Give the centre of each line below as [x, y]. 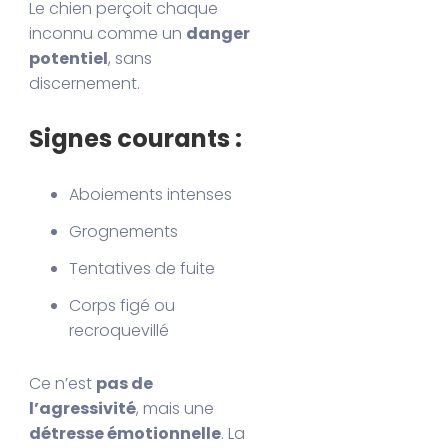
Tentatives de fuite [142, 268]
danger [218, 33]
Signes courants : [136, 138]
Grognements [124, 231]
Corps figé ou [122, 305]
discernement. [85, 83]
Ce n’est [63, 383]
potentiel [69, 58]
